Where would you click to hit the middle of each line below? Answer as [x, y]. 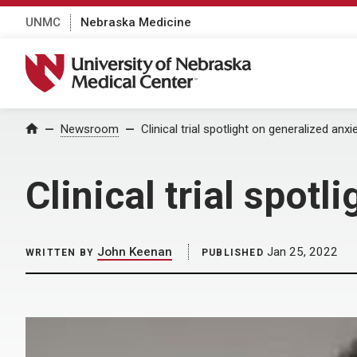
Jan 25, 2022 [300, 252]
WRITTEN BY [60, 253]
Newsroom [90, 129]
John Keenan [135, 252]
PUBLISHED [233, 253]
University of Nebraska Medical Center [148, 62]
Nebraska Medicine [136, 22]
